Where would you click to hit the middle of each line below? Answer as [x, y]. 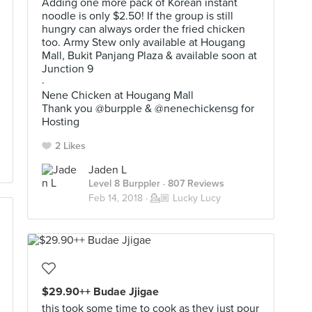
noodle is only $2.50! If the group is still [138, 16]
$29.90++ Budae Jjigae [100, 292]
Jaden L [108, 170]
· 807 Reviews [192, 184]
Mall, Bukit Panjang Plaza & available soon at [149, 56]
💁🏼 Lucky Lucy [186, 198]
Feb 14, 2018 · [119, 198]
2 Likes [70, 146]
